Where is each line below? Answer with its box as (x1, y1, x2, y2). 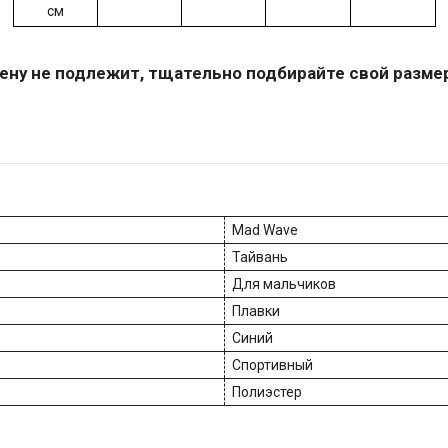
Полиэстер (232, 384, 302, 401)
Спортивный (232, 357, 313, 374)
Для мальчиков (232, 276, 336, 293)
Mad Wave (232, 222, 298, 239)
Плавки (232, 303, 280, 320)
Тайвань (232, 249, 288, 266)
